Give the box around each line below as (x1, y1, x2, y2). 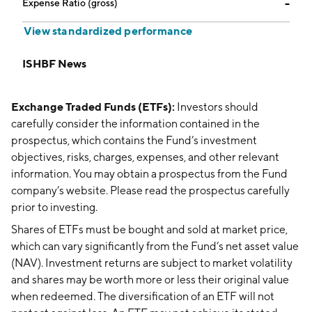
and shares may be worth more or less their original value (11, 273, 289, 286)
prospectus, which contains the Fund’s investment (11, 134, 257, 147)
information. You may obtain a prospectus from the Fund (11, 167, 288, 180)
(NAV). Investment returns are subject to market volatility (11, 256, 292, 270)
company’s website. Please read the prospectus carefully (11, 184, 290, 197)
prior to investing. (11, 201, 97, 214)
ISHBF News (22, 56, 86, 70)
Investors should (175, 100, 258, 114)
